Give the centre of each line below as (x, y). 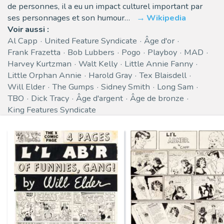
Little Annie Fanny (159, 64)
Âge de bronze (157, 98)
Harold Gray (110, 75)
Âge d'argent (99, 98)
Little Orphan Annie (44, 75)
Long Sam (175, 87)
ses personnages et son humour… (69, 18)
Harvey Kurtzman (39, 64)
